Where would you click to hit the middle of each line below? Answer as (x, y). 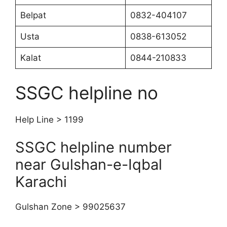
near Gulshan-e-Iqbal (89, 164)
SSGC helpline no (87, 92)
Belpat (33, 15)
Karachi (41, 182)
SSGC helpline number (93, 147)
